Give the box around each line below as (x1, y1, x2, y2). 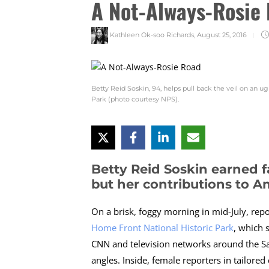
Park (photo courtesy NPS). (91, 94, 179, 103)
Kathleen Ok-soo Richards (110, 30, 194, 39)
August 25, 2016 (197, 30, 247, 39)
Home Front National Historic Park (91, 221, 234, 234)
